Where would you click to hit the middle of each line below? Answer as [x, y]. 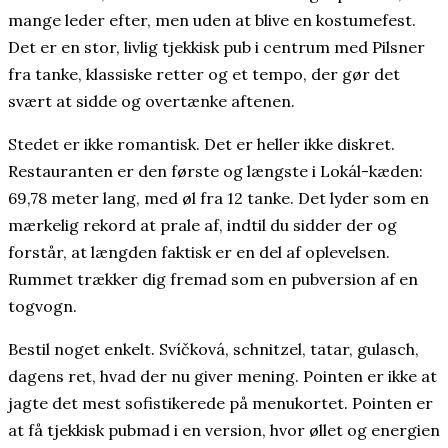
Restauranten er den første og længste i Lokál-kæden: [215, 170]
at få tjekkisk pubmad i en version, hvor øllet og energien [224, 429]
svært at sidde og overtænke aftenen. [151, 100]
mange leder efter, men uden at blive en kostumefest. [212, 19]
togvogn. [42, 305]
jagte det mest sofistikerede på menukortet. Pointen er [220, 402]
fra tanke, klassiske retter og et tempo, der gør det [204, 73]
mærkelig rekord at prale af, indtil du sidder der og [202, 224]
